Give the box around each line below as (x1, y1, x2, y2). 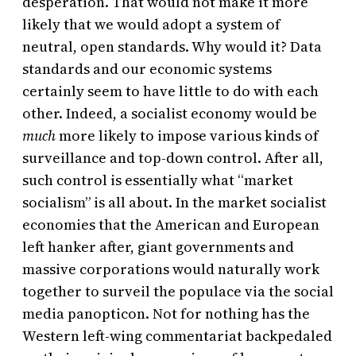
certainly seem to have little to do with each (22, 81, 319, 102)
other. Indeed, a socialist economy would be (22, 103, 317, 124)
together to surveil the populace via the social (22, 281, 334, 302)
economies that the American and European (22, 215, 319, 235)
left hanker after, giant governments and (22, 237, 294, 257)
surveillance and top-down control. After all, (22, 148, 323, 168)
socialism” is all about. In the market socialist (22, 192, 327, 213)
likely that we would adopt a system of (22, 14, 281, 35)
